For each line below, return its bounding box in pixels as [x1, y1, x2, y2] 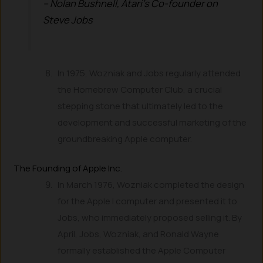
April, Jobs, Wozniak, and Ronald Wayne [58, 228, 220, 241]
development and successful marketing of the [58, 116, 247, 129]
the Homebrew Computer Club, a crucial [58, 83, 222, 96]
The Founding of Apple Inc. [14, 162, 123, 175]
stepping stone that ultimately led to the [58, 99, 224, 112]
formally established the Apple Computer [58, 244, 226, 257]
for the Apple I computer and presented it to [58, 195, 238, 208]
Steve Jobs [42, 12, 93, 26]
